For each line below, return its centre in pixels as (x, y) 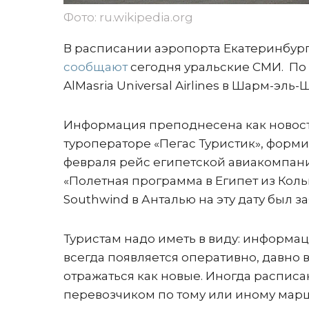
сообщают (96, 67)
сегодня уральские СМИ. (207, 67)
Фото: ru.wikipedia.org (128, 17)
